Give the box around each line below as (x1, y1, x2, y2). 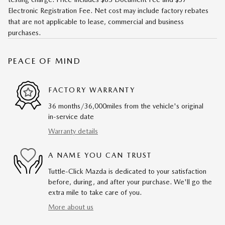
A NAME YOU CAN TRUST (48, 151, 152, 160)
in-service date (48, 112, 94, 121)
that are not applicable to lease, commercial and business (8, 17, 184, 26)
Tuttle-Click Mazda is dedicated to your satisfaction (48, 167, 206, 175)
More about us (48, 202, 93, 211)
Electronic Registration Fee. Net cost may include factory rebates (8, 6, 208, 15)
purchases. (8, 28, 41, 37)
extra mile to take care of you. (48, 188, 142, 196)
